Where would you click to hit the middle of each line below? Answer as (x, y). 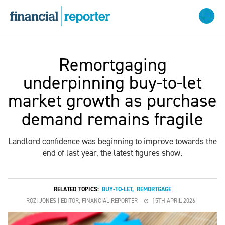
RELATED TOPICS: (78, 189)
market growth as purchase (113, 101)
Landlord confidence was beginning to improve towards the (113, 141)
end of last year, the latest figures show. (113, 153)
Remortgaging (113, 65)
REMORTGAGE (154, 189)
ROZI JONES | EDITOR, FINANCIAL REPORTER (82, 201)
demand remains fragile (113, 119)
